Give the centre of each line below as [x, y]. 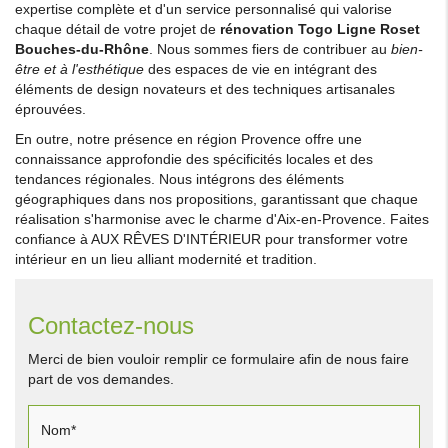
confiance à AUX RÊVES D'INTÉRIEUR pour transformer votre [211, 238]
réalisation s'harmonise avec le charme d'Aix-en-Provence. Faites [222, 218]
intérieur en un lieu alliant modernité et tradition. [166, 258]
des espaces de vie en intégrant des [260, 68]
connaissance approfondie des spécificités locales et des [194, 158]
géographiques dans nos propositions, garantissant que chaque [216, 198]
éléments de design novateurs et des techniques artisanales [205, 88]
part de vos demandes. [100, 378]
